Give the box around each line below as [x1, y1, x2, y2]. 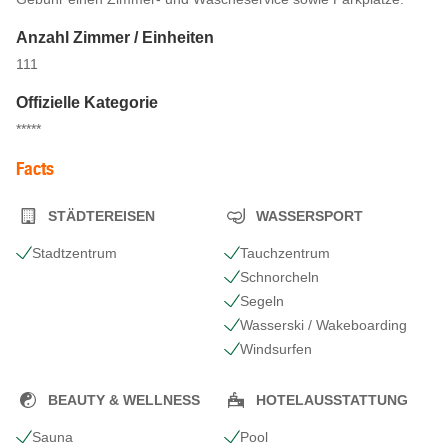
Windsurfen [240, 341, 312, 357]
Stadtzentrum [32, 245, 117, 261]
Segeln [240, 293, 284, 309]
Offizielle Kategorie [16, 94, 158, 111]
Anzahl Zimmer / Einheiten [16, 29, 214, 46]
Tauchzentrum [240, 245, 330, 261]
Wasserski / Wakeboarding [240, 317, 407, 333]
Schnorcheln [240, 269, 319, 285]
